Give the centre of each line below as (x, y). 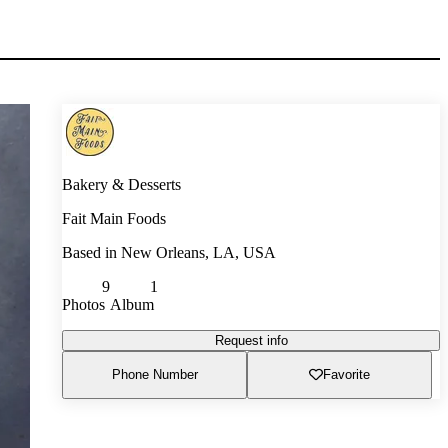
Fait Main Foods (114, 218)
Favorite (346, 375)
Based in (91, 252)
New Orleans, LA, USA (198, 252)
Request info (251, 340)
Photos (83, 304)
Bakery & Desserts (121, 184)
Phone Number (154, 375)
